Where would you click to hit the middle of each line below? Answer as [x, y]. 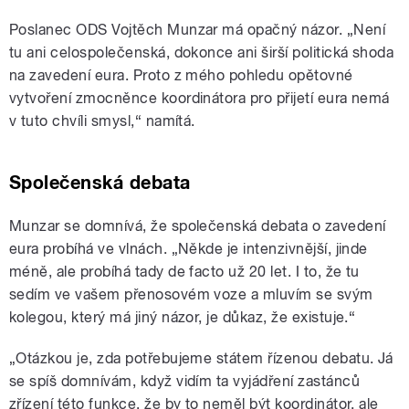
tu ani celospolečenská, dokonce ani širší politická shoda [202, 52]
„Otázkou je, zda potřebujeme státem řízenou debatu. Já [201, 358]
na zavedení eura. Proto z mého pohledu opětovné [181, 75]
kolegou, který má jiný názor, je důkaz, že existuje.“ [183, 317]
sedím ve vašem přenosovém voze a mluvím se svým [191, 294]
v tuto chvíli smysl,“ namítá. [102, 121]
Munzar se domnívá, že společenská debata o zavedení [198, 225]
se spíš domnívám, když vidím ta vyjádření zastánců [185, 381]
